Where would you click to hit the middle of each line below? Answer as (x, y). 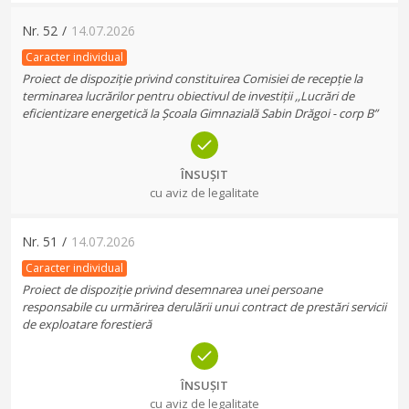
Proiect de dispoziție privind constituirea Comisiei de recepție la (192, 79)
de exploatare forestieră (87, 324)
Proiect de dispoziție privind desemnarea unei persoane (172, 289)
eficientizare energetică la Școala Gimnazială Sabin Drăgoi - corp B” (200, 113)
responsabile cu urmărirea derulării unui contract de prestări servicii (204, 307)
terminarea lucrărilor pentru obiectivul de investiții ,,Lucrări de (188, 96)
